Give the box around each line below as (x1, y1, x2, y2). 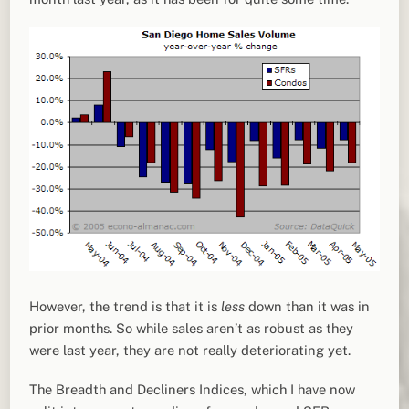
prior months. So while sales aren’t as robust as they (29, 320, 354, 336)
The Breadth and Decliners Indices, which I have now (29, 381, 356, 397)
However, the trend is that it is (29, 298, 222, 314)
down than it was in (248, 298, 371, 314)
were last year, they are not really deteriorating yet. (29, 341, 351, 358)
